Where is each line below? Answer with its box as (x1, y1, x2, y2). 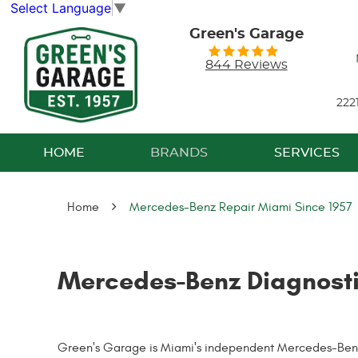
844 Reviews (205, 58, 288, 71)
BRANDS (150, 145, 209, 159)
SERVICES (273, 145, 340, 159)
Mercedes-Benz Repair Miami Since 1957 (129, 199, 352, 214)
